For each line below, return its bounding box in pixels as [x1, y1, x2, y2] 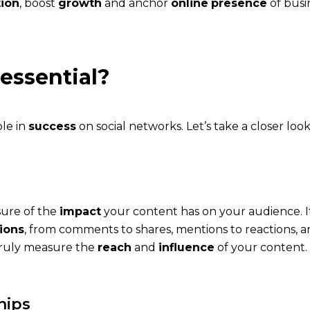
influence [158, 240, 215, 254]
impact [60, 204, 101, 218]
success [28, 119, 76, 133]
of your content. [215, 240, 307, 254]
